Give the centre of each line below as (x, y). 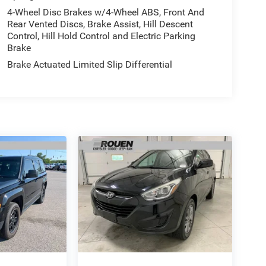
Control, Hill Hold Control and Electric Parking (101, 36)
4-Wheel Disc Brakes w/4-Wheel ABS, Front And (105, 12)
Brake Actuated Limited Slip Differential (89, 65)
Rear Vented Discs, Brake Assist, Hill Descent (100, 24)
